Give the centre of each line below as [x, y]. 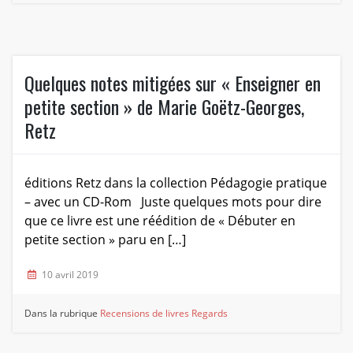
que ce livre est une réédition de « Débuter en [160, 220]
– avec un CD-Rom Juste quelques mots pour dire [173, 201]
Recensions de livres [145, 313]
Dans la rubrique [63, 313]
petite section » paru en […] [105, 239]
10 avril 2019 [70, 274]
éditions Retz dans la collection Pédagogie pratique [175, 182]
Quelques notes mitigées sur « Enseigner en [172, 82]
